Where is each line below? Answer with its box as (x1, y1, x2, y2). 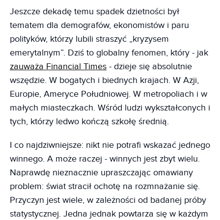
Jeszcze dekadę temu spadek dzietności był (10, 6, 179, 17)
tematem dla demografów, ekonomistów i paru (10, 20, 189, 30)
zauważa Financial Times (10, 61, 107, 72)
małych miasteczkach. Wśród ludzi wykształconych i (10, 102, 210, 113)
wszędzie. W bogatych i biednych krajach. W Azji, (10, 75, 199, 85)
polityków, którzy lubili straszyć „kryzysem (10, 33, 169, 44)
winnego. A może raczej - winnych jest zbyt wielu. (10, 153, 200, 164)
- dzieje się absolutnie (107, 61, 192, 72)
